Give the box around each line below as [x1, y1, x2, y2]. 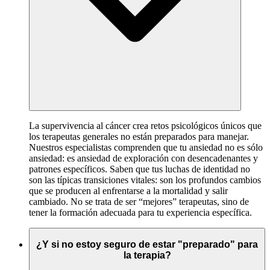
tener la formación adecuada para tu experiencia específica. [29, 207, 252, 218]
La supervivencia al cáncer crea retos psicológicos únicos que [29, 120, 262, 131]
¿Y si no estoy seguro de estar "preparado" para [36, 239, 258, 250]
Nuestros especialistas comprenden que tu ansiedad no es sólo [29, 142, 263, 152]
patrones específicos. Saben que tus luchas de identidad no [29, 163, 250, 174]
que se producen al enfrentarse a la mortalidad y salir [29, 185, 228, 196]
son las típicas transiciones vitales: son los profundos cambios [29, 174, 261, 185]
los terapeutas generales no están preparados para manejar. [29, 131, 249, 142]
